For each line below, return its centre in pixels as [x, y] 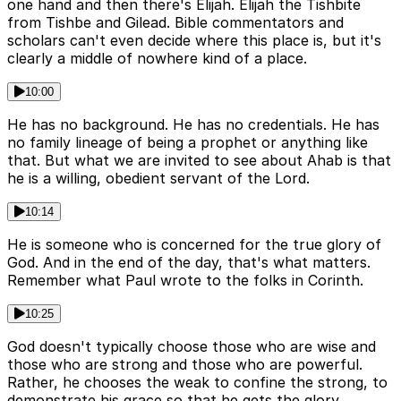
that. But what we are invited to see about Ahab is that [199, 161]
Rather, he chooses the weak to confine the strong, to [197, 383]
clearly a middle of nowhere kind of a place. [157, 59]
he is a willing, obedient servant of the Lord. [158, 179]
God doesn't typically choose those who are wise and [192, 347]
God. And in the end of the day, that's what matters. [189, 263]
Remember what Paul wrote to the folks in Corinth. [185, 281]
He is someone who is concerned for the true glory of [194, 245]
